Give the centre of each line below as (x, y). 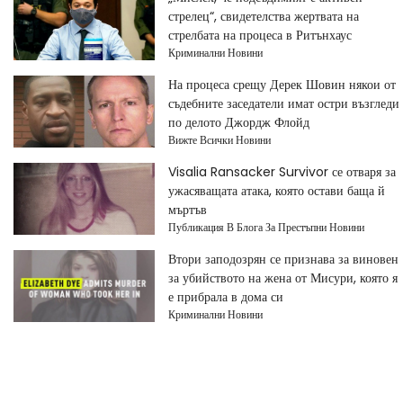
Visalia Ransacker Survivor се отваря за (282, 171)
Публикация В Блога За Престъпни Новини (266, 227)
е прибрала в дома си (225, 296)
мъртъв (187, 209)
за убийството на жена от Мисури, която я (282, 278)
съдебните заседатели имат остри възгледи (283, 103)
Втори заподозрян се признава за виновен (283, 259)
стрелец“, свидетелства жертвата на (263, 16)
